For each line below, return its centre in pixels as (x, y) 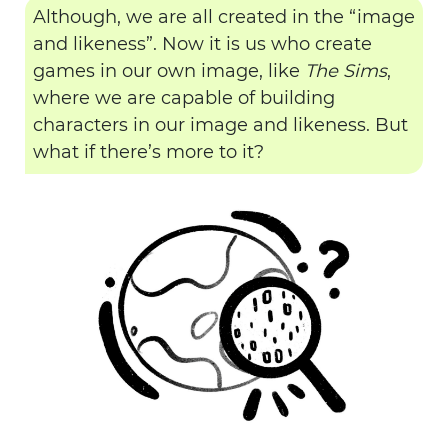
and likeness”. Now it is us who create (202, 44)
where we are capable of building (184, 98)
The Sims (346, 71)
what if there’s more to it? (148, 152)
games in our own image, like (169, 71)
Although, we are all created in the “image (224, 17)
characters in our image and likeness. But (220, 125)
